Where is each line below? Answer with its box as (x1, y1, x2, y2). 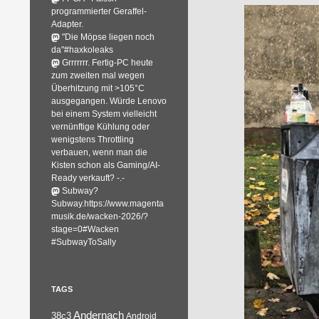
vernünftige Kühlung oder (51, 122, 150, 132)
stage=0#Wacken (51, 224, 119, 234)
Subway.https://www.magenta (51, 199, 164, 209)
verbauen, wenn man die (51, 147, 147, 157)
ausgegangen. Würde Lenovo (51, 96, 167, 106)
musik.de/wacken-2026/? (51, 211, 148, 221)
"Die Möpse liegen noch (62, 32, 155, 42)
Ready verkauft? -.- (51, 173, 125, 183)
